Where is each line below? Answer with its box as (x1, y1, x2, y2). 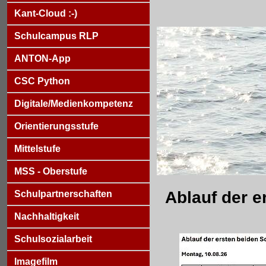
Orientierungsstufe (14, 121, 99, 131)
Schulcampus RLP (14, 31, 99, 41)
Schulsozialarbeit (14, 234, 92, 244)
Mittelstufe (14, 144, 61, 154)
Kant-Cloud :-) (14, 8, 77, 18)
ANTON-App (14, 53, 71, 64)
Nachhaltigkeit (14, 211, 79, 221)
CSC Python (14, 76, 70, 86)
